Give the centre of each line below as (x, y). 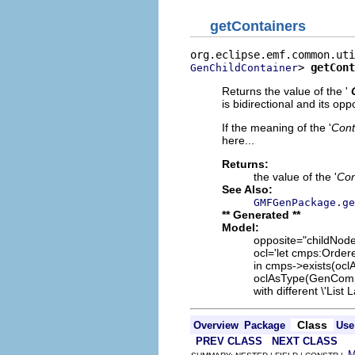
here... (238, 140)
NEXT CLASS (305, 341)
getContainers (258, 26)
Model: (240, 227)
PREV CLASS (229, 341)
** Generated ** (261, 214)
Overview (216, 325)
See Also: (247, 189)
